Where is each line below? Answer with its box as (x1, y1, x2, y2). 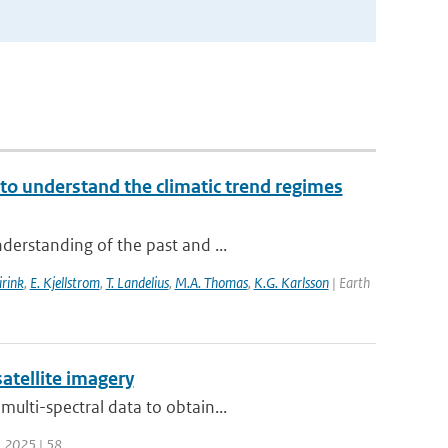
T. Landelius (105, 273, 169, 292)
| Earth (328, 273, 370, 292)
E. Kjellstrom (29, 273, 100, 292)
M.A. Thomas (174, 273, 248, 292)
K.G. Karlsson (253, 273, 329, 292)
